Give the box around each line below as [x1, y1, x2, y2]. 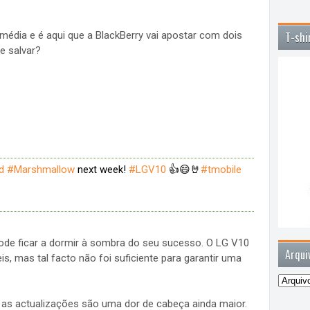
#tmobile [200, 163, 241, 176]
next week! [74, 163, 129, 176]
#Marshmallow [6, 163, 75, 176]
